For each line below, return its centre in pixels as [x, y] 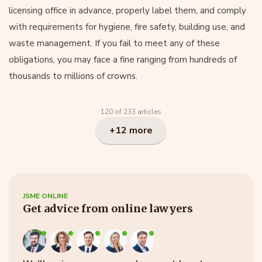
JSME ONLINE [45, 196]
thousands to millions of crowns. [73, 76]
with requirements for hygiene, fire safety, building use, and [127, 27]
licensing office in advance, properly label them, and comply [127, 11]
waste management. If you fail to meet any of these [114, 43]
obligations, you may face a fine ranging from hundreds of [123, 60]
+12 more [131, 130]
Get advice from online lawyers [108, 208]
